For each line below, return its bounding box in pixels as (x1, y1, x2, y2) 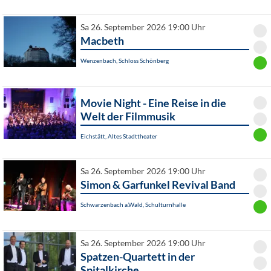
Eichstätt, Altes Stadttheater (80, 132, 157, 140)
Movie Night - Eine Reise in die (80, 96, 226, 110)
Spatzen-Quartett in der (80, 250, 195, 264)
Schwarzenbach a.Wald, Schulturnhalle (80, 201, 186, 209)
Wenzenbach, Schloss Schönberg (80, 57, 169, 65)
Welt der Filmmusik (80, 109, 175, 123)
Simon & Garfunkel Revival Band (80, 178, 235, 192)
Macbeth (80, 34, 124, 48)
